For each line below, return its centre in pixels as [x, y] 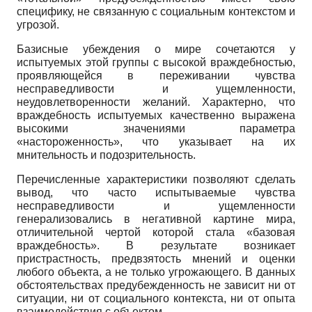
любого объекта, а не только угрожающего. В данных [156, 272]
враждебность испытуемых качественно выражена [156, 115]
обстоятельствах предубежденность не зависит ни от [156, 285]
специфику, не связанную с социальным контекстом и [156, 11]
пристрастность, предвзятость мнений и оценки [156, 258]
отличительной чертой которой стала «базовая [156, 232]
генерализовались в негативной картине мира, [156, 219]
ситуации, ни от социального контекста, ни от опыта [156, 298]
